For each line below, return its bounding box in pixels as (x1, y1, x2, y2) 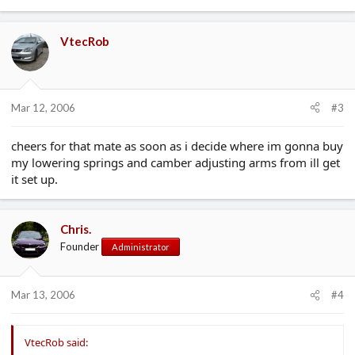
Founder (60, 239, 99, 253)
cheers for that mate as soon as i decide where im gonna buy (11, 137, 343, 154)
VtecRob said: (25, 335, 88, 349)
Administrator (112, 241, 170, 252)
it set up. (11, 170, 58, 187)
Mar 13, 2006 (11, 288, 75, 301)
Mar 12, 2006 (11, 101, 75, 114)
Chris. (60, 221, 91, 236)
